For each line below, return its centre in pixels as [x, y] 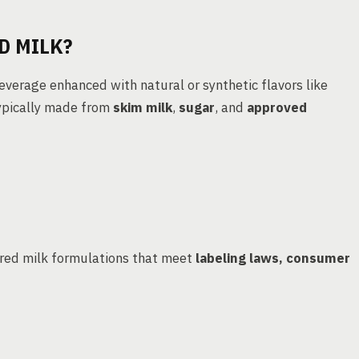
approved [277, 107]
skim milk [143, 107]
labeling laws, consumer [273, 258]
